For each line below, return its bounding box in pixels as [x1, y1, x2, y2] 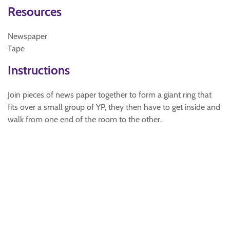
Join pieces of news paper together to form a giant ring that [8, 90, 212, 100]
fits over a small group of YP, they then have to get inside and [8, 102, 220, 112]
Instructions [8, 63, 70, 78]
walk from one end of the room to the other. [8, 114, 162, 124]
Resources [8, 4, 62, 19]
